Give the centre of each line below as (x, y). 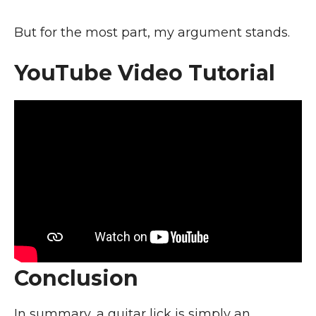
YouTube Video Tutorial (147, 73)
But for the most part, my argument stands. (152, 33)
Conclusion (79, 278)
